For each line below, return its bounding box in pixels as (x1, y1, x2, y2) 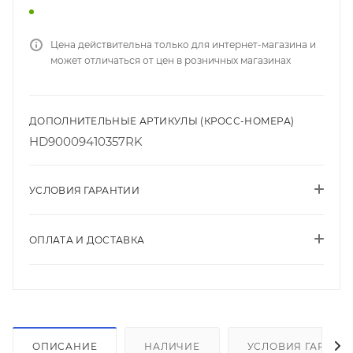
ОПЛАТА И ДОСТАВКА (29, 233, 145, 246)
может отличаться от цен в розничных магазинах (50, 54, 291, 66)
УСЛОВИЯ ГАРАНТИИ (29, 184, 139, 196)
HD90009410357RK (29, 133, 143, 149)
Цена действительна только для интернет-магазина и (50, 38, 316, 50)
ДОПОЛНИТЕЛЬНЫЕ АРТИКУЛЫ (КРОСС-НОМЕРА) (29, 114, 295, 127)
